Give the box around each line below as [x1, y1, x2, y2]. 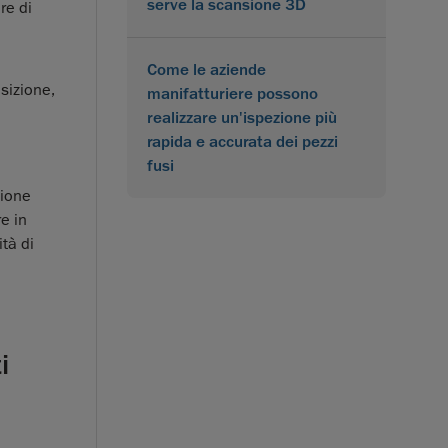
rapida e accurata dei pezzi [147, 131, 338, 152]
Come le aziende [147, 59, 266, 80]
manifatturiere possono [147, 83, 318, 104]
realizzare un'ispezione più [147, 107, 337, 128]
